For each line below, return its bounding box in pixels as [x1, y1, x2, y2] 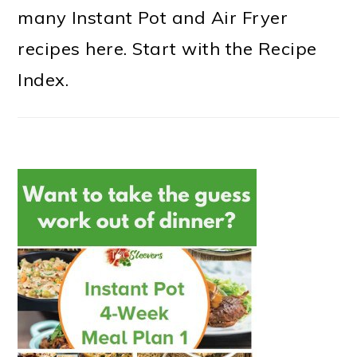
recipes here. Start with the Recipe [18, 37, 317, 60]
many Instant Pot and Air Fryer [18, 6, 288, 29]
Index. [18, 69, 69, 91]
